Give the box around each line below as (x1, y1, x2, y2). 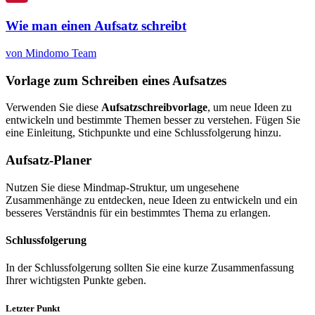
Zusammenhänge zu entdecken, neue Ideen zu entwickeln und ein (6, 193, 297, 206)
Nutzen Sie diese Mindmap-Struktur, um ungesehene (6, 181, 239, 193)
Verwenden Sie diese (6, 101, 101, 114)
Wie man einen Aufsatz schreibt (6, 18, 186, 34)
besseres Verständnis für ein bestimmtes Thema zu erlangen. (6, 206, 271, 219)
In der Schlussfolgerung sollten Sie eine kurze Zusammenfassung (6, 262, 294, 274)
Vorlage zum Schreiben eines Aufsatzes (6, 72, 226, 88)
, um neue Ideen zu (207, 101, 292, 114)
